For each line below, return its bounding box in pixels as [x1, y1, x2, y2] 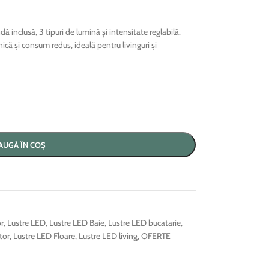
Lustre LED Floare [13, 230, 75, 241]
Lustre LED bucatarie [107, 217, 181, 228]
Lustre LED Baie [49, 217, 104, 228]
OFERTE [141, 230, 171, 241]
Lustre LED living [78, 230, 138, 241]
